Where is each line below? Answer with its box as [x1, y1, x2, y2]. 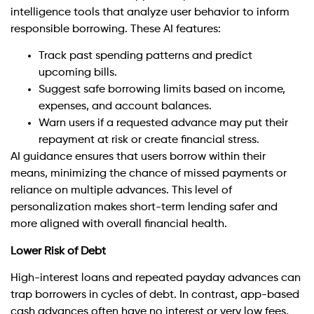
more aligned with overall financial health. [11, 219, 227, 231]
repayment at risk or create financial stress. [39, 135, 259, 146]
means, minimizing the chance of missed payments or [11, 168, 287, 180]
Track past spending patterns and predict [39, 50, 252, 62]
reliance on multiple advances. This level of [11, 185, 232, 197]
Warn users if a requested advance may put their [39, 118, 288, 130]
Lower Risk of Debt [11, 245, 106, 257]
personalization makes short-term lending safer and [11, 202, 278, 214]
